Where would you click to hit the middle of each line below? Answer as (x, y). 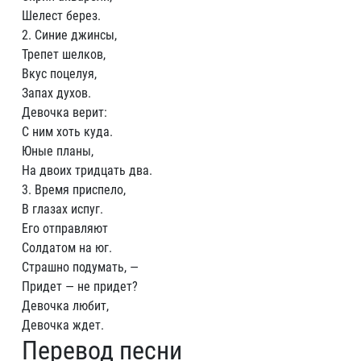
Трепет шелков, (64, 54)
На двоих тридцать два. (87, 170)
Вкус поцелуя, (59, 74)
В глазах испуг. (62, 209)
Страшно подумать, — (80, 267)
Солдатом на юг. (67, 248)
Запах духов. (56, 93)
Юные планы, (58, 151)
